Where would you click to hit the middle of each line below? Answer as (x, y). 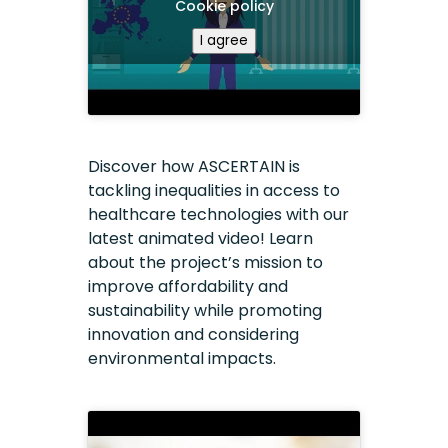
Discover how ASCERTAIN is (194, 166)
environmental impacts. (182, 358)
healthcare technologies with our (219, 214)
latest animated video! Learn (201, 238)
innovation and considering (194, 334)
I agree (224, 40)
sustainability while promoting (205, 310)
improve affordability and (188, 286)
